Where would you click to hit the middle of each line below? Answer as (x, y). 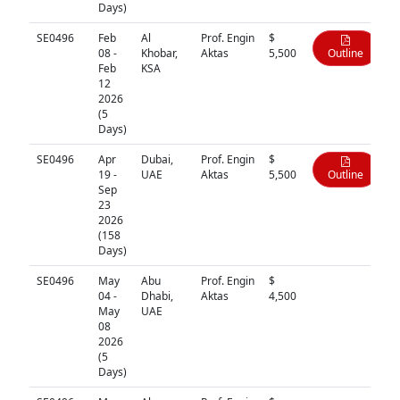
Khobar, (159, 54)
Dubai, (157, 160)
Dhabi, (157, 296)
